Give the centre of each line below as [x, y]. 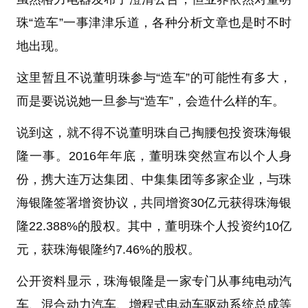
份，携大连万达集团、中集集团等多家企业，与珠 [154, 179]
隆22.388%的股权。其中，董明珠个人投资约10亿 [154, 226]
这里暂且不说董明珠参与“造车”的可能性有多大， [154, 77]
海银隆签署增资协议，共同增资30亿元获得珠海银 [154, 202]
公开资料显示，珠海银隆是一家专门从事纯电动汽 [154, 281]
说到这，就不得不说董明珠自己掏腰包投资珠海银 [154, 132]
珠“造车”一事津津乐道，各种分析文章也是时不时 [154, 22]
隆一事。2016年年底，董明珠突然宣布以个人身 [154, 156]
